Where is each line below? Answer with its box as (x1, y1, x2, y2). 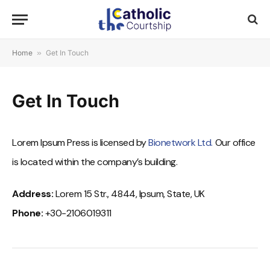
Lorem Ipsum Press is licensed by (12, 136, 149, 149)
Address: (12, 187, 54, 200)
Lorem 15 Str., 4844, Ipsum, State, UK (53, 187, 205, 200)
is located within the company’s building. (12, 155, 178, 168)
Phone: (12, 206, 43, 219)
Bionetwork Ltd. (148, 136, 213, 149)
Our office (212, 136, 256, 149)
